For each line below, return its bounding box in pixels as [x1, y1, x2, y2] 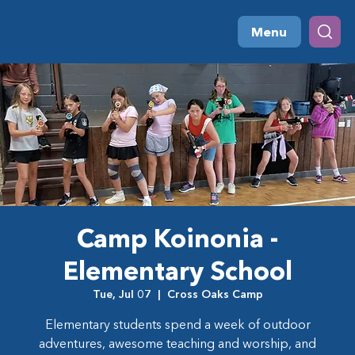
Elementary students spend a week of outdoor [44, 316, 311, 332]
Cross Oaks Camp [166, 287, 263, 301]
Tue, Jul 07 [92, 287, 151, 301]
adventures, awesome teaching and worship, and [39, 335, 316, 351]
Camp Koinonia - [77, 223, 278, 254]
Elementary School [63, 255, 292, 286]
